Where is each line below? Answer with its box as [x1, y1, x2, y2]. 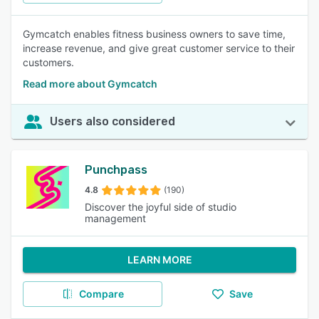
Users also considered [50, 115, 175, 128]
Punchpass [84, 163, 147, 177]
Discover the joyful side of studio [84, 201, 236, 213]
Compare [78, 288, 124, 300]
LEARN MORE [127, 253, 192, 266]
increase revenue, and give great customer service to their [23, 42, 295, 54]
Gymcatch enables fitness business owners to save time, [23, 28, 286, 40]
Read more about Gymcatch [23, 78, 157, 90]
